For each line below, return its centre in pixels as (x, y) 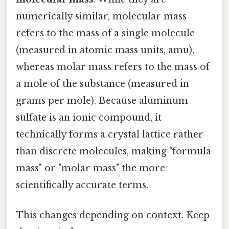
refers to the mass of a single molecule (105, 33)
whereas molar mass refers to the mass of (113, 67)
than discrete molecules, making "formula (113, 152)
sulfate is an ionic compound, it (89, 118)
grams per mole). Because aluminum (102, 101)
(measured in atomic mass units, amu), (105, 50)
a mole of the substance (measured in (102, 84)
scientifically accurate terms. (82, 185)
